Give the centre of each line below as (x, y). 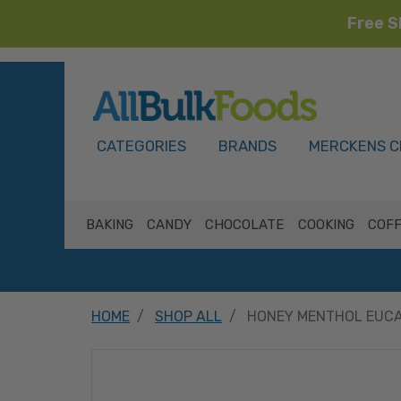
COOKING (326, 225)
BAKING (109, 225)
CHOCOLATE (245, 225)
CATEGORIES (141, 146)
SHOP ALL (188, 316)
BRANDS (247, 146)
